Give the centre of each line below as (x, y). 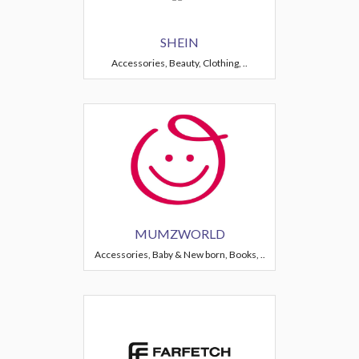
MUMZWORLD (179, 234)
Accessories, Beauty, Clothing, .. (179, 63)
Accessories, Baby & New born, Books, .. (179, 254)
